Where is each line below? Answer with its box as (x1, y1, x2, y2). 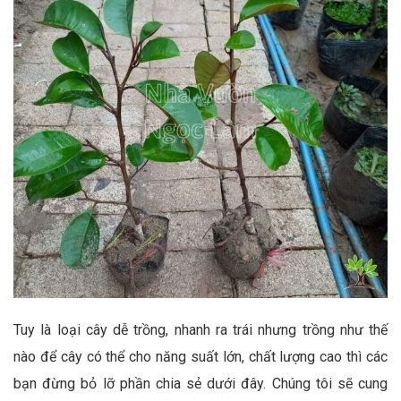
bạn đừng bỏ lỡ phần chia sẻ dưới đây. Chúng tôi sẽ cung (13, 375, 388, 393)
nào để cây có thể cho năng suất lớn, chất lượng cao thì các (13, 348, 388, 366)
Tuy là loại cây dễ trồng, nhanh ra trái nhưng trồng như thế (13, 321, 388, 339)
